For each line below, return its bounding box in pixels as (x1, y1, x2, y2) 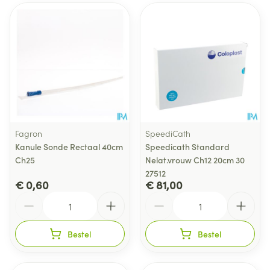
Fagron (15, 127, 42, 139)
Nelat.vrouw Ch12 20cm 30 (145, 154, 245, 166)
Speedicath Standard (145, 140, 230, 152)
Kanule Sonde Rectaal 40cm (15, 140, 123, 152)
